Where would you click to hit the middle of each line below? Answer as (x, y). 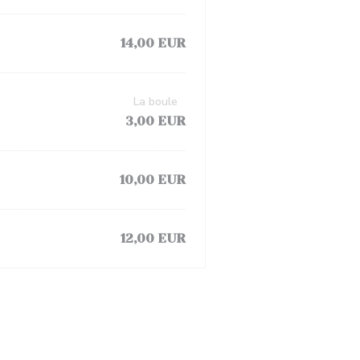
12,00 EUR (153, 238)
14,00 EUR (153, 43)
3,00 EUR (155, 121)
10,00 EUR (153, 180)
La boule (155, 102)
